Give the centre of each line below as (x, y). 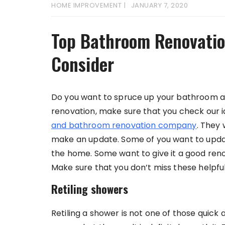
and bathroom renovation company (124, 125)
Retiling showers (90, 189)
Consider (83, 64)
